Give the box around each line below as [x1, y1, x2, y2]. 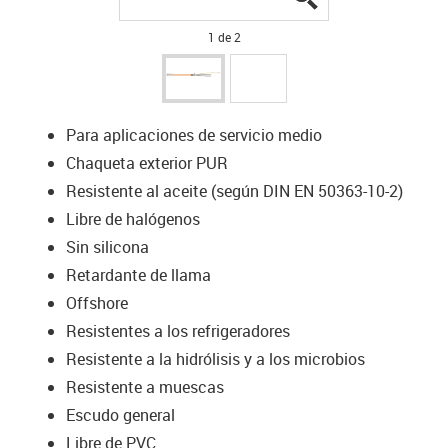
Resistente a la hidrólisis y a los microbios [65, 347, 365, 370]
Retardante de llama [65, 263, 211, 286]
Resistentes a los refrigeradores [65, 319, 290, 342]
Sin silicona [65, 235, 149, 258]
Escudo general [65, 403, 175, 426]
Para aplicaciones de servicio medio [65, 123, 322, 146]
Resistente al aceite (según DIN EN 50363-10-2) [65, 179, 403, 202]
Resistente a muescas [65, 375, 224, 398]
